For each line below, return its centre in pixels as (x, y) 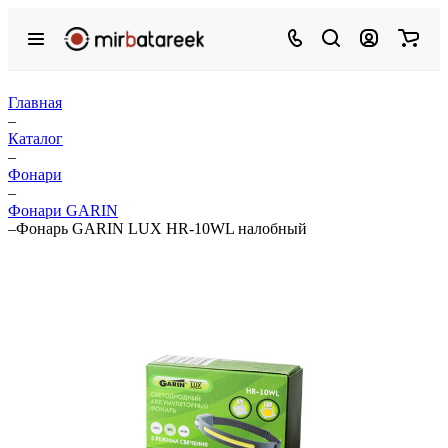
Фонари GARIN (63, 210)
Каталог (35, 138)
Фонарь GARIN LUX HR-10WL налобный (161, 228)
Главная (35, 102)
